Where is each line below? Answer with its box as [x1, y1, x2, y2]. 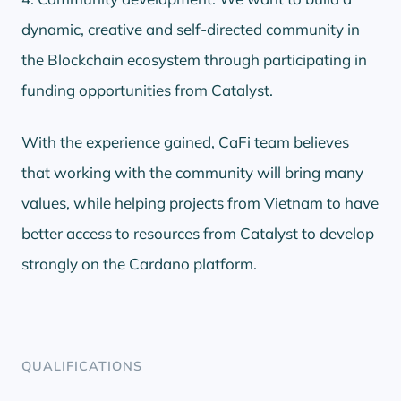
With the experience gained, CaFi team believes [21, 132, 349, 151]
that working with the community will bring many [21, 162, 363, 182]
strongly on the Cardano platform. [21, 253, 257, 273]
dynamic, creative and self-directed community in [21, 19, 360, 38]
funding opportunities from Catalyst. [21, 80, 273, 99]
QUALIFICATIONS [21, 356, 142, 374]
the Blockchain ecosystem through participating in [21, 49, 367, 69]
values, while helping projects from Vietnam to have [21, 192, 379, 212]
